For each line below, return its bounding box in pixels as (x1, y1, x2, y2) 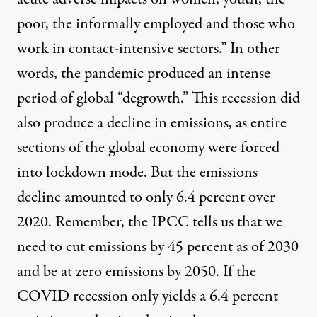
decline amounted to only (17, 186, 176, 209)
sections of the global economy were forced (17, 137, 279, 160)
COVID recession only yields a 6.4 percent (17, 285, 278, 309)
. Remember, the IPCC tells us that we (48, 211, 282, 234)
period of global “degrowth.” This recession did (17, 87, 300, 110)
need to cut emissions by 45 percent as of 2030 (17, 236, 299, 259)
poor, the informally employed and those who (17, 13, 295, 36)
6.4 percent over (176, 186, 275, 209)
